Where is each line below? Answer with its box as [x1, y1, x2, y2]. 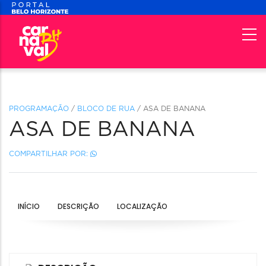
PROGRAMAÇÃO [9, 105, 69, 113]
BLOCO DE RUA [77, 105, 135, 113]
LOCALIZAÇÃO [117, 201, 167, 212]
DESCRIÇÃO [58, 201, 99, 212]
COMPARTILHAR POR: [9, 150, 90, 158]
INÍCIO [18, 201, 40, 212]
